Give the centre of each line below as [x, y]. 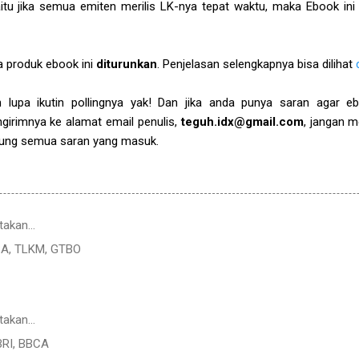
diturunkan [127, 64]
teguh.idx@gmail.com [242, 121]
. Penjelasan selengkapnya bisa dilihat [256, 64]
